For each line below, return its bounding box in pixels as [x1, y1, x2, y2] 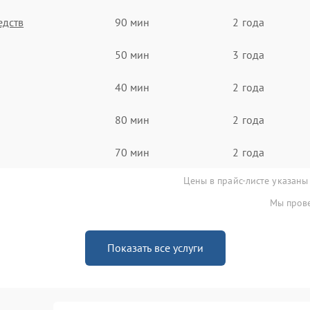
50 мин [114, 47, 150, 62]
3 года [232, 47, 264, 62]
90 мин [114, 15, 150, 29]
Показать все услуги [107, 241, 203, 255]
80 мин [114, 112, 150, 127]
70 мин [114, 145, 150, 159]
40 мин [114, 80, 150, 94]
